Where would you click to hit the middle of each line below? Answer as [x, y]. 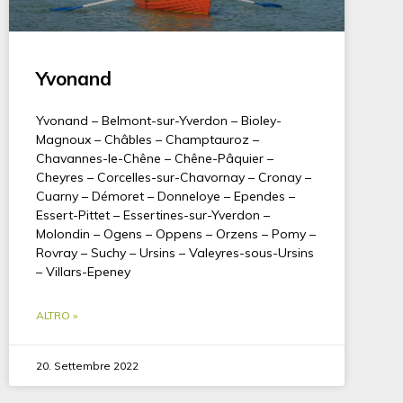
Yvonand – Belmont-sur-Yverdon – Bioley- [159, 120]
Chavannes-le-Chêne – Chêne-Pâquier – [155, 158]
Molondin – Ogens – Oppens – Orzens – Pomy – [176, 233]
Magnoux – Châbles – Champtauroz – [148, 139]
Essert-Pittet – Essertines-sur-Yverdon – [153, 215]
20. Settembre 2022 [87, 365]
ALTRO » [57, 315]
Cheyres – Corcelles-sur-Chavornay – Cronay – [174, 177]
